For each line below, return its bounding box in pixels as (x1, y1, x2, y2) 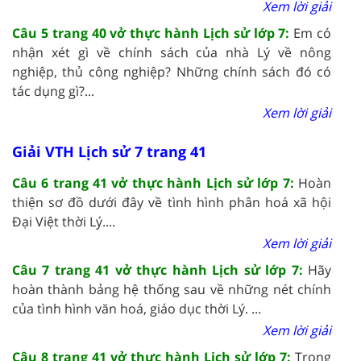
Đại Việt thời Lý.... (12, 212, 115, 230)
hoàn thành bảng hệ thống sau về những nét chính (12, 280, 331, 298)
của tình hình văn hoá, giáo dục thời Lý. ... (12, 299, 261, 317)
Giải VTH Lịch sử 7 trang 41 (12, 141, 206, 161)
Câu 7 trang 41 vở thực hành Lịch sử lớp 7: (12, 260, 308, 279)
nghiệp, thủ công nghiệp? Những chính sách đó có (12, 62, 331, 81)
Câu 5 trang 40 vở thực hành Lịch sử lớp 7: (12, 23, 294, 42)
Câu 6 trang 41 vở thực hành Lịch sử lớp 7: (12, 173, 298, 192)
